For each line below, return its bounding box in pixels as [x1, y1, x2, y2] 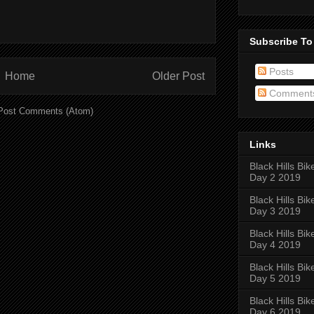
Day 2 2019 [250, 171, 301, 183]
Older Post [152, 69, 205, 82]
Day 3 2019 [250, 205, 301, 217]
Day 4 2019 [250, 238, 301, 250]
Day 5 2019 [250, 272, 301, 284]
